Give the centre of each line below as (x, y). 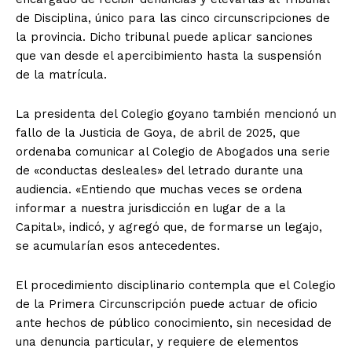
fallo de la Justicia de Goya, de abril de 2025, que (158, 132)
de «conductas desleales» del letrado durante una (159, 170)
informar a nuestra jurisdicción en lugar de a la (151, 208)
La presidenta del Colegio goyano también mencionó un (176, 114)
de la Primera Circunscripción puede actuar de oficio (167, 304)
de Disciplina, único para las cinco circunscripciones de (173, 18)
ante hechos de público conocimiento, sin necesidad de (174, 323)
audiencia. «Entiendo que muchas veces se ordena (159, 189)
